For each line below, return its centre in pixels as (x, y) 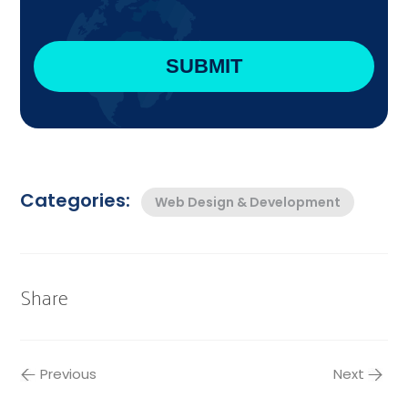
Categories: (76, 200)
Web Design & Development (248, 202)
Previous (69, 373)
